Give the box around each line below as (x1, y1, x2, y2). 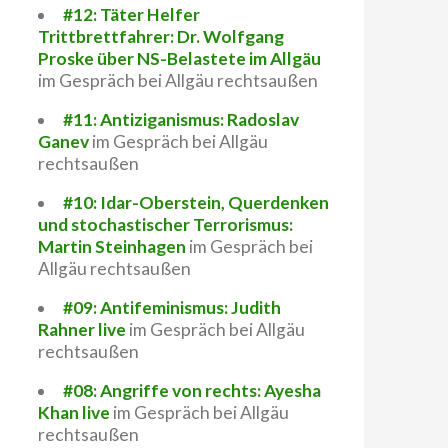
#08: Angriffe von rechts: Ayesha (62, 380, 321, 401)
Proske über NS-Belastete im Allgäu (38, 48, 321, 69)
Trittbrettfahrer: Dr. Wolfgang (38, 26, 284, 47)
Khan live (38, 402, 110, 423)
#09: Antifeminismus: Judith (62, 297, 281, 318)
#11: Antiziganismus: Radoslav (62, 109, 299, 130)
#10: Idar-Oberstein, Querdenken (62, 192, 329, 213)
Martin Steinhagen (38, 236, 186, 257)
